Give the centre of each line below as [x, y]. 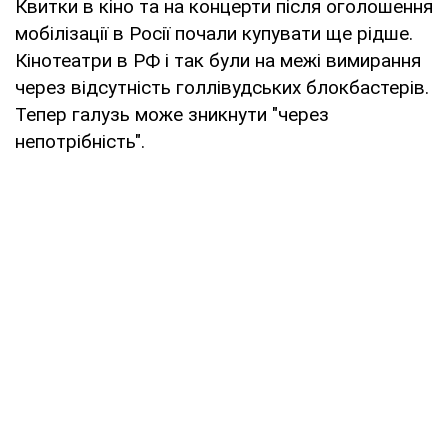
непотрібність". [80, 141]
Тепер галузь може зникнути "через [172, 114]
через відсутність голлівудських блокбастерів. [222, 87]
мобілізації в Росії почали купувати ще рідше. [214, 33]
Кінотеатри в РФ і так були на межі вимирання [218, 60]
